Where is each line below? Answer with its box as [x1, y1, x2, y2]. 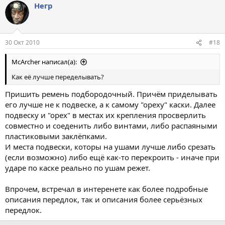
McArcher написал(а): [12, 57, 77, 67]
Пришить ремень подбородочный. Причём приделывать [5, 88, 217, 99]
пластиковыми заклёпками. [5, 131, 107, 141]
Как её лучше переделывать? [12, 72, 104, 82]
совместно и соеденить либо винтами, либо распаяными [5, 120, 217, 131]
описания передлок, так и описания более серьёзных [5, 194, 202, 204]
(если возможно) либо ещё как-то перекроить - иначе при [5, 152, 219, 162]
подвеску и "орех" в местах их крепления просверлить [5, 109, 206, 120]
